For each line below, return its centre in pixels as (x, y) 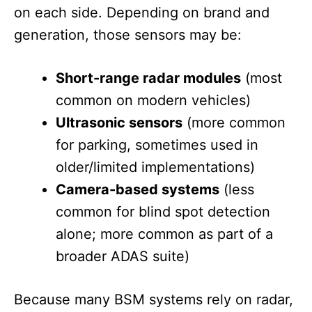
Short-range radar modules (148, 78)
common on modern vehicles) (153, 101)
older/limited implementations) (155, 167)
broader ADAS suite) (123, 257)
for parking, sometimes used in (157, 145)
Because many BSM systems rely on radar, (154, 300)
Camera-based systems (138, 190)
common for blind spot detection (163, 212)
